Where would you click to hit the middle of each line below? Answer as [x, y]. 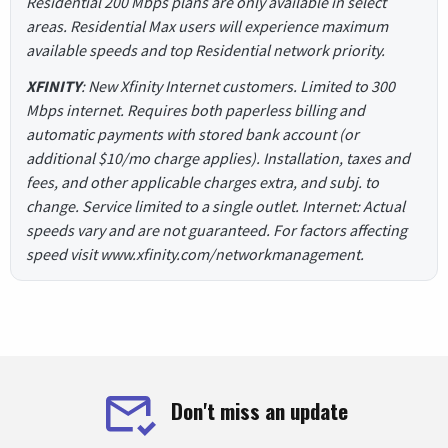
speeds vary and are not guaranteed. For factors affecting [216, 229]
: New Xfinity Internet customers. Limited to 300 [238, 85]
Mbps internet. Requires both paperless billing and [195, 109]
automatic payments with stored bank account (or [192, 133]
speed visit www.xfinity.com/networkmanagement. [195, 253]
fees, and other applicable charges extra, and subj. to [202, 181]
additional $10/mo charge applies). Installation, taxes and [218, 157]
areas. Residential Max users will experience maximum [207, 25]
